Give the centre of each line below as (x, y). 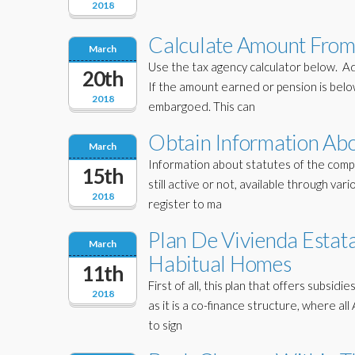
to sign (165, 325)
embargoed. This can (202, 106)
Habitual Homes (220, 263)
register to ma (185, 204)
